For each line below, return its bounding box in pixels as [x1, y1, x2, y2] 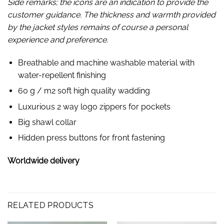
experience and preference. [7, 34, 108, 44]
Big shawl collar [17, 117, 76, 127]
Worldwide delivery [7, 156, 79, 166]
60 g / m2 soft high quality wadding [17, 86, 150, 96]
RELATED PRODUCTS [7, 200, 94, 210]
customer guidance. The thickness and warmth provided [7, 9, 215, 19]
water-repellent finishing [17, 70, 106, 80]
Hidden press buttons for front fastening [17, 133, 165, 143]
